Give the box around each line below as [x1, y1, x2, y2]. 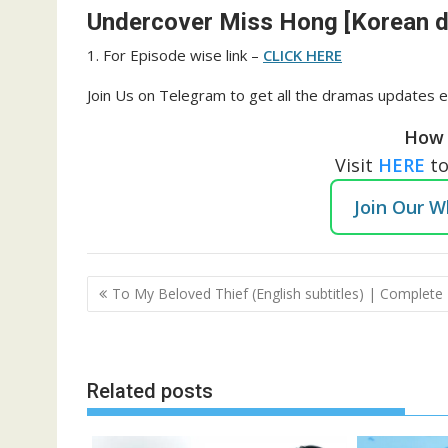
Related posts [87, 378, 213, 403]
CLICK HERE [263, 44, 342, 65]
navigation [86, 300, 198, 329]
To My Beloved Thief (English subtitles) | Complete [112, 284, 443, 304]
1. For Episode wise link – [87, 44, 263, 65]
